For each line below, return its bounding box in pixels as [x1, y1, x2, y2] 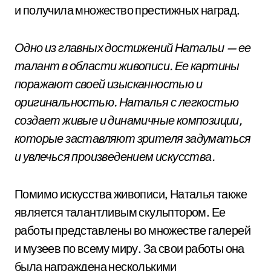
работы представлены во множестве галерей [15, 223, 250, 238]
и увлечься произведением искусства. [15, 149, 215, 164]
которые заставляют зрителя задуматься [15, 131, 251, 146]
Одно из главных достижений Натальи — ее [15, 40, 251, 55]
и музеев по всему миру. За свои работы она [15, 241, 244, 256]
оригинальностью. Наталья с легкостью [15, 94, 239, 109]
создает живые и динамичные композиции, [15, 113, 243, 128]
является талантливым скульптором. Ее [15, 204, 226, 220]
